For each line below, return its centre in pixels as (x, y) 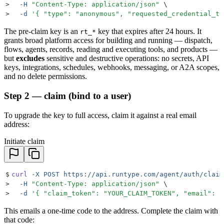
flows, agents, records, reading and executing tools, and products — (111, 49)
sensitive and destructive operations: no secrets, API (127, 58)
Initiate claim (24, 141)
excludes (30, 58)
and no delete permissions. (45, 76)
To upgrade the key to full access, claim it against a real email (100, 115)
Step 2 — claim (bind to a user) (67, 96)
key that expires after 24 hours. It (149, 31)
